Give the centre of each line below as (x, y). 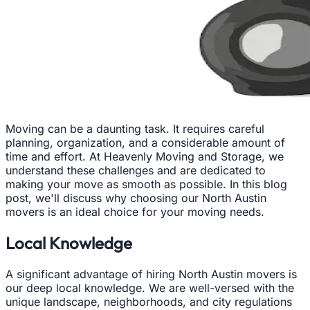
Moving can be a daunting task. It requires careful (135, 128)
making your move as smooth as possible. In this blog (146, 184)
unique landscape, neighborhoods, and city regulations (149, 301)
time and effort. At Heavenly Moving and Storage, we (145, 156)
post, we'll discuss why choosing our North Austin (136, 198)
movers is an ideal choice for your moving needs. (135, 211)
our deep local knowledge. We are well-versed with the (150, 288)
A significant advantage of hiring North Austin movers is (151, 274)
